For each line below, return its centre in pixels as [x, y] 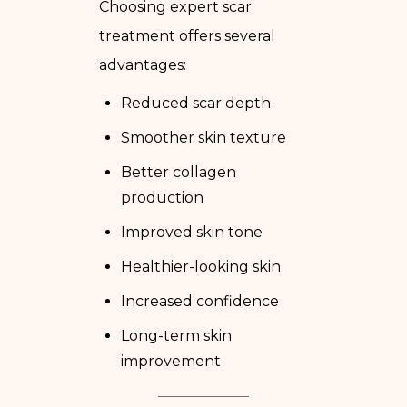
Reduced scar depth [196, 103]
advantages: [143, 65]
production [162, 197]
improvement [171, 361]
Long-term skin [176, 335]
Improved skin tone [192, 232]
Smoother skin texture [203, 137]
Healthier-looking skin [201, 266]
